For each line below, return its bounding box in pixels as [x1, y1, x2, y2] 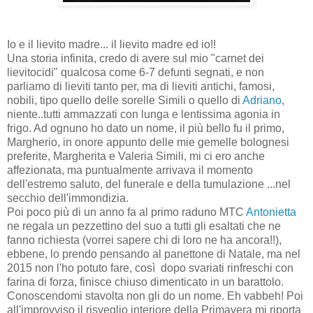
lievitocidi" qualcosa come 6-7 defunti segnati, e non [7, 66, 264, 78]
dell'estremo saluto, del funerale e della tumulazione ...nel [7, 177, 291, 190]
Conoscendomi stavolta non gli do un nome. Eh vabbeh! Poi [7, 289, 303, 302]
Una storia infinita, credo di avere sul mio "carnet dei [7, 52, 264, 64]
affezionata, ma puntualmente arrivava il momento [7, 163, 253, 176]
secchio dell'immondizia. [7, 191, 129, 204]
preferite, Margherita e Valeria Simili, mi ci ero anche [7, 150, 265, 162]
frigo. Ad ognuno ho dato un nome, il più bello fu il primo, [7, 122, 284, 134]
